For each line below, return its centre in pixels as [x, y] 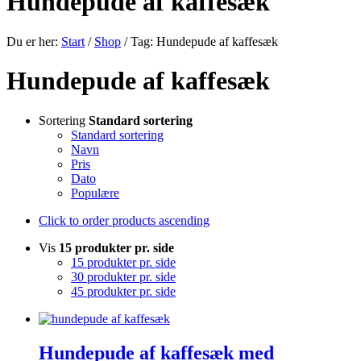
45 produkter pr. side [123, 291]
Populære [95, 193]
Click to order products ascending [124, 220]
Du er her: [32, 41]
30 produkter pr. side [123, 276]
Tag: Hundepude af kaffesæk [204, 41]
